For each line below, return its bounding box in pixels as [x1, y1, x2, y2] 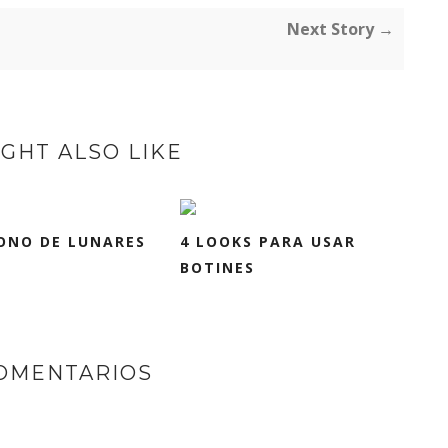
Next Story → [287, 18, 394, 40]
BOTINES [180, 258, 255, 277]
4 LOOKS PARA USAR [180, 232, 356, 251]
